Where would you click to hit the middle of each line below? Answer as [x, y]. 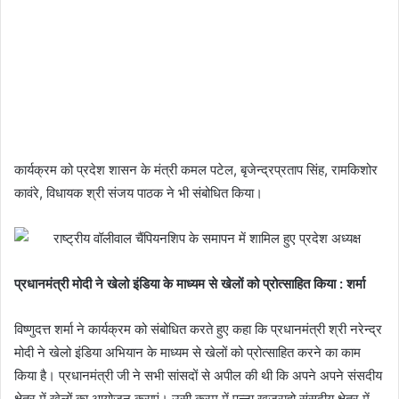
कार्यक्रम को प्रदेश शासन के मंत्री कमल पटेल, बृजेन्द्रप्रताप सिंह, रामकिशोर [196, 170]
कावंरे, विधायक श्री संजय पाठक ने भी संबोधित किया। [138, 193]
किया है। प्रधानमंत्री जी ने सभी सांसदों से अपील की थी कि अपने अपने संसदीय [198, 376]
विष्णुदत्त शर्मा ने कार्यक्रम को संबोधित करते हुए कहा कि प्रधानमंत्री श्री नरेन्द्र [198, 330]
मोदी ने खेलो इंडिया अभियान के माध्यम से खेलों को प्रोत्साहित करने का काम [187, 353]
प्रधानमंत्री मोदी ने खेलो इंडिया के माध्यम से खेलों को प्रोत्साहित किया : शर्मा [190, 284]
